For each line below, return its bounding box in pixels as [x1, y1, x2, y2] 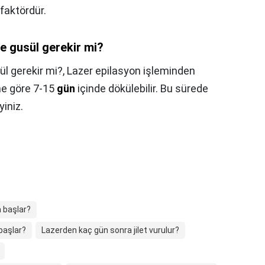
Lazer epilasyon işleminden [67, 64, 195, 77]
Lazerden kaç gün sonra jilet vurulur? [41, 225, 179, 235]
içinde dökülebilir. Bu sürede [75, 82, 208, 95]
